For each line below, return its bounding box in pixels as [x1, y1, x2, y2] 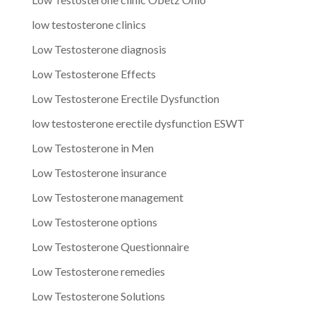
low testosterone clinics [31, 17, 146, 31]
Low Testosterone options [31, 214, 157, 229]
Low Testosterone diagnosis [31, 42, 166, 56]
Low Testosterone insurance [31, 165, 166, 179]
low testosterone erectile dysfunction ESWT [31, 116, 245, 130]
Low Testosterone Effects [31, 66, 156, 80]
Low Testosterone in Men [31, 140, 154, 154]
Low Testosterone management [31, 190, 183, 204]
